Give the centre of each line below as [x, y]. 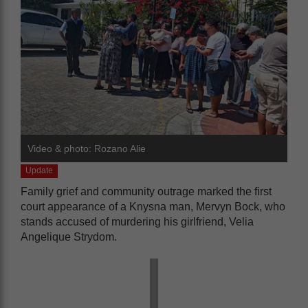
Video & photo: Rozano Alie [87, 148]
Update [40, 170]
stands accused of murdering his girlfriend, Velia [137, 222]
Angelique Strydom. [69, 237]
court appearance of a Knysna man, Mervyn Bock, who [153, 207]
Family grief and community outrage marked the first [146, 191]
